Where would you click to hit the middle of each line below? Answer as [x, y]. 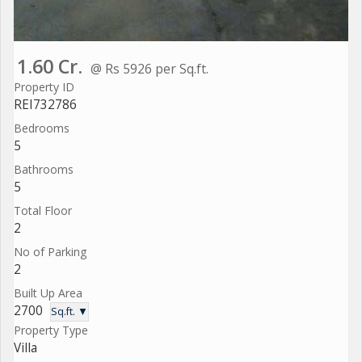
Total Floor [43, 210]
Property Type [51, 330]
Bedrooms [42, 128]
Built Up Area [48, 293]
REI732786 [45, 104]
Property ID [44, 86]
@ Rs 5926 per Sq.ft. [149, 68]
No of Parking [50, 251]
